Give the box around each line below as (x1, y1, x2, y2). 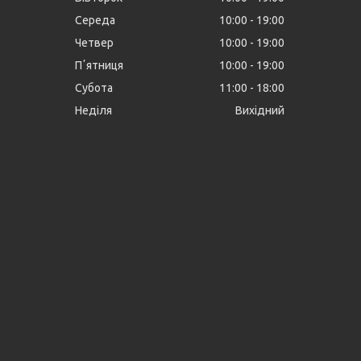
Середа (75, 13, 116, 27)
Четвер (75, 35, 114, 49)
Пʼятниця (75, 58, 124, 72)
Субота (75, 81, 114, 94)
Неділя (75, 103, 113, 117)
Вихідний (235, 103, 285, 117)
